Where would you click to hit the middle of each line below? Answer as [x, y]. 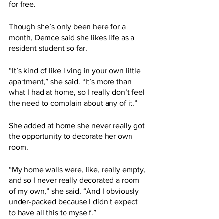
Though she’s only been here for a [68, 27]
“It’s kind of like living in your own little [76, 71]
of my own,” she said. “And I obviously [75, 191]
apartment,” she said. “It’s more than [71, 82]
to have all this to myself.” [53, 213]
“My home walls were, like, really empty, [78, 170]
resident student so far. [48, 48]
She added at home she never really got [78, 126]
